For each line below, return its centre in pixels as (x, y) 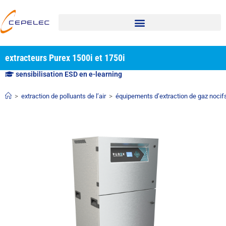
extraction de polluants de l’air (64, 96)
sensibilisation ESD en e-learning (68, 74)
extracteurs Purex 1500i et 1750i (65, 58)
